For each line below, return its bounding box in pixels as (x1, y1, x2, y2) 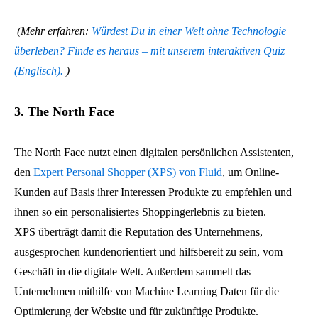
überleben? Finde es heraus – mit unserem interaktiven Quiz (14, 45, 285, 57)
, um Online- (222, 166, 279, 179)
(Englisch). (14, 65, 66, 77)
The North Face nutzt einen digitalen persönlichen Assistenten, (14, 146, 294, 159)
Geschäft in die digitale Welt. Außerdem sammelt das (14, 265, 251, 278)
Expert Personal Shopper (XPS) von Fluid (33, 166, 222, 179)
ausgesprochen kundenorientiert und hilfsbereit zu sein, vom (14, 246, 283, 258)
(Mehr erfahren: (14, 25, 92, 38)
